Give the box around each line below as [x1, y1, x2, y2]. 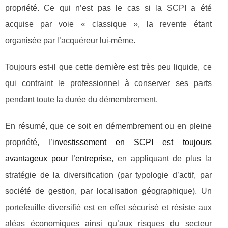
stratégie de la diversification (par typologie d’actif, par [5, 170, 212, 179]
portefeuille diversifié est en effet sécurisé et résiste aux [5, 203, 212, 212]
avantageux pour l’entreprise [5, 154, 112, 163]
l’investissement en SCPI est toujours [48, 137, 212, 147]
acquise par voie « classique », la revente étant [5, 19, 212, 28]
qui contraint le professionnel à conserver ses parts [5, 78, 212, 88]
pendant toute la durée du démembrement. [5, 95, 158, 104]
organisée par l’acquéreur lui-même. [5, 36, 135, 45]
